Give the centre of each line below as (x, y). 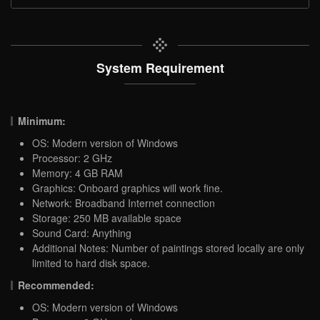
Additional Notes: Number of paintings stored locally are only (168, 247)
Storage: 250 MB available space (107, 217)
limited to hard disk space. (91, 262)
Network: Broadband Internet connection (124, 202)
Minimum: (42, 120)
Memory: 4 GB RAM (77, 172)
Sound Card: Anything (82, 232)
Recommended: (56, 285)
